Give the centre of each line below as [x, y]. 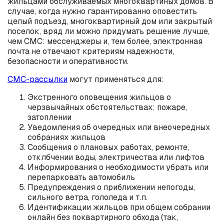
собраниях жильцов [66, 137]
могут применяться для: [116, 79]
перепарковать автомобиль [81, 177]
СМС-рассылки [37, 79]
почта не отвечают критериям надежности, [91, 51]
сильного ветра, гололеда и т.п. [87, 197]
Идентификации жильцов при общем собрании [119, 207]
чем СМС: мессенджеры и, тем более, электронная [105, 41]
